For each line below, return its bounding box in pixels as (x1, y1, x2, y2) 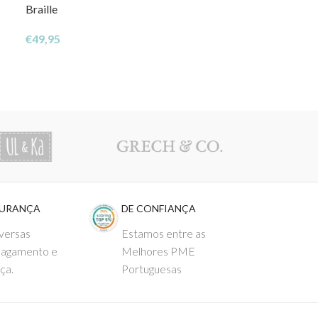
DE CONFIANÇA (121, 202, 196, 214)
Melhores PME (121, 243, 195, 258)
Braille (25, 1, 57, 16)
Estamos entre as (121, 226, 206, 240)
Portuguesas (121, 261, 182, 275)
